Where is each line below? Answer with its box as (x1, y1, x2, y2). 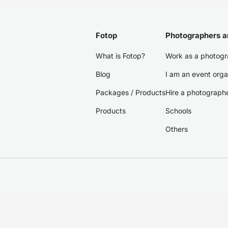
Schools (165, 106, 191, 115)
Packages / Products (96, 88, 165, 97)
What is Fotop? (96, 51, 145, 60)
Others (165, 125, 188, 133)
